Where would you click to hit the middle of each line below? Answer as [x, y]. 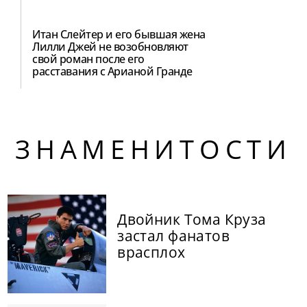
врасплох [151, 252]
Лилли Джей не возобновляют [110, 46]
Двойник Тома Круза [192, 219]
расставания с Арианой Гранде [112, 71]
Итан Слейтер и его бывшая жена [119, 34]
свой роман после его [88, 59]
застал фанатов [174, 235]
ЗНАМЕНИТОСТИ [153, 148]
